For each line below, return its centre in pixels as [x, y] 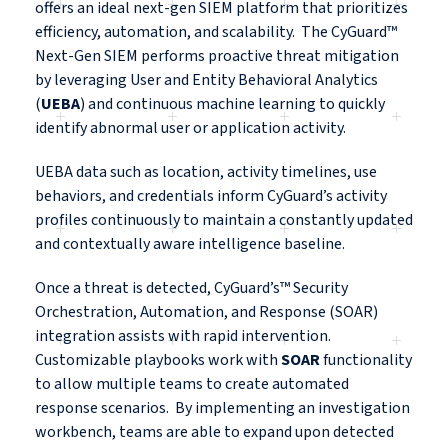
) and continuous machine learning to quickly [232, 104]
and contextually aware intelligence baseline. [191, 244]
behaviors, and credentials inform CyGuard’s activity [211, 196]
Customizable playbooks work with [156, 360]
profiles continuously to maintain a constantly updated [224, 220]
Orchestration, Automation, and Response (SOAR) [206, 312]
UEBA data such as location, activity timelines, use [206, 172]
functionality [367, 360]
